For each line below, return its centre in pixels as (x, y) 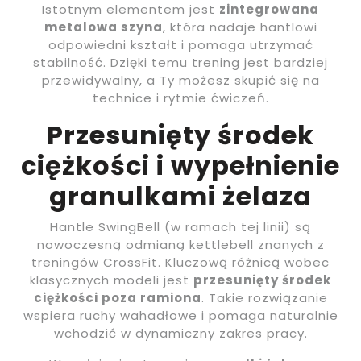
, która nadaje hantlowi (240, 27)
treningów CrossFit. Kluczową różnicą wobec (180, 263)
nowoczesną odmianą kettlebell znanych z (180, 245)
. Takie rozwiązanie (264, 298)
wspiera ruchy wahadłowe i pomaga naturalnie (180, 316)
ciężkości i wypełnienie (180, 166)
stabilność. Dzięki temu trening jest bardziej (180, 63)
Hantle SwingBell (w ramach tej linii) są (180, 227)
